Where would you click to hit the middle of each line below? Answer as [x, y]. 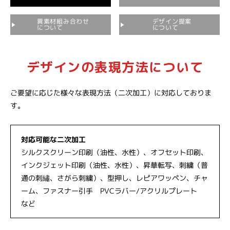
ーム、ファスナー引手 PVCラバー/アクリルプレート [112, 191]
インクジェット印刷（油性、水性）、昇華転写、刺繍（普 [115, 165]
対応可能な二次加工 [53, 139]
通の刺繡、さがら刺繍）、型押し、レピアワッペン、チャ [114, 178]
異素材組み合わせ [63, 21]
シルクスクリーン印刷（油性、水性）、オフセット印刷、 [115, 152]
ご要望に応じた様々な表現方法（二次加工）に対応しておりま [111, 93]
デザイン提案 [172, 21]
